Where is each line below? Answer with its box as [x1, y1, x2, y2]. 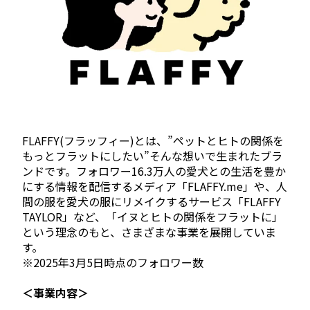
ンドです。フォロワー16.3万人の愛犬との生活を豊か [22, 163, 286, 180]
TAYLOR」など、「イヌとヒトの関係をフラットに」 [22, 208, 283, 226]
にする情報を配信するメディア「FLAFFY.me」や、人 [22, 178, 287, 195]
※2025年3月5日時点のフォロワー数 [22, 254, 203, 271]
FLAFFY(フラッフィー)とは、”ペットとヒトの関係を [22, 132, 284, 149]
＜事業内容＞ [22, 284, 89, 301]
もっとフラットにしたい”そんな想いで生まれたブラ [22, 147, 282, 165]
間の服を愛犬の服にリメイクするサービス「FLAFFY [22, 193, 281, 210]
